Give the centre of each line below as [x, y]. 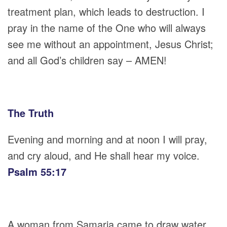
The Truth [31, 113]
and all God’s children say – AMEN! [87, 60]
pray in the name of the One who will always [107, 28]
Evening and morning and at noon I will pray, [107, 139]
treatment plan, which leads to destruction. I [106, 11]
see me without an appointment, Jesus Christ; [110, 44]
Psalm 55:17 [37, 172]
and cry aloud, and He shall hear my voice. [104, 155]
